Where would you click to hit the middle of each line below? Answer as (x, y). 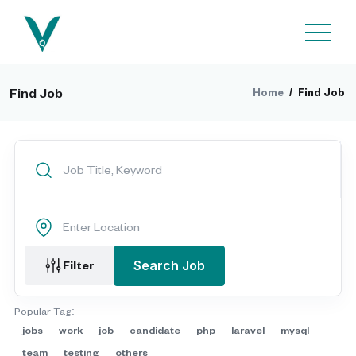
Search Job (169, 265)
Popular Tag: (44, 311)
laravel (248, 330)
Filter (79, 265)
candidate (155, 330)
